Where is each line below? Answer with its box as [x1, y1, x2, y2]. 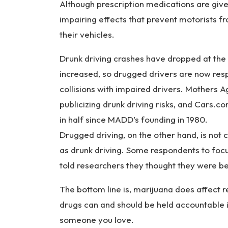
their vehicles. [60, 29, 115, 40]
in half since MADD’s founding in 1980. [60, 114, 208, 125]
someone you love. [60, 214, 134, 225]
